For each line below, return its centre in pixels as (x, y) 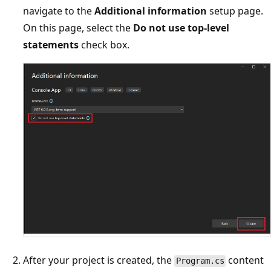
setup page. (235, 11)
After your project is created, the (99, 260)
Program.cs (200, 261)
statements (51, 44)
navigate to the (59, 11)
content (245, 260)
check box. (104, 44)
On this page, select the (78, 28)
